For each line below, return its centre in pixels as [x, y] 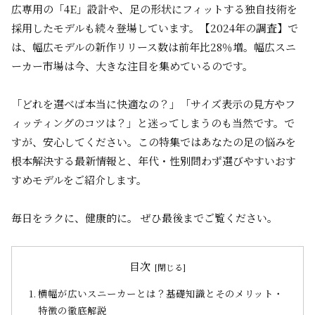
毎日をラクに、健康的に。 [75, 218]
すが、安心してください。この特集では [106, 142]
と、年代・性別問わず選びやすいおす [206, 161]
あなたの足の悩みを [249, 142]
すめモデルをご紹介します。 [79, 180]
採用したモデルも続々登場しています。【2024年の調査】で [155, 28]
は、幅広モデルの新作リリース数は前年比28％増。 [133, 47]
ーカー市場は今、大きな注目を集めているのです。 [132, 66]
